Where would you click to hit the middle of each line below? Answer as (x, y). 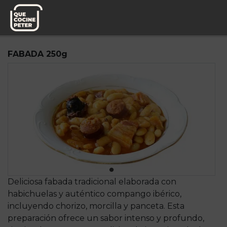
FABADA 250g (37, 54)
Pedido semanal (26, 30)
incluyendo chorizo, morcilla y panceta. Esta (96, 206)
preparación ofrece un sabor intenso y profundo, (106, 218)
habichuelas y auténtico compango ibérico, (94, 194)
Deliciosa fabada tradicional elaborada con (92, 181)
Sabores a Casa (79, 30)
